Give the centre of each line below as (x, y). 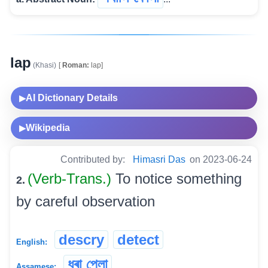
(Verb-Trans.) (71, 179)
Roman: (75, 66)
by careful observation (86, 202)
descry (81, 240)
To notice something (179, 179)
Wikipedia (48, 128)
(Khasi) (44, 66)
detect (138, 240)
